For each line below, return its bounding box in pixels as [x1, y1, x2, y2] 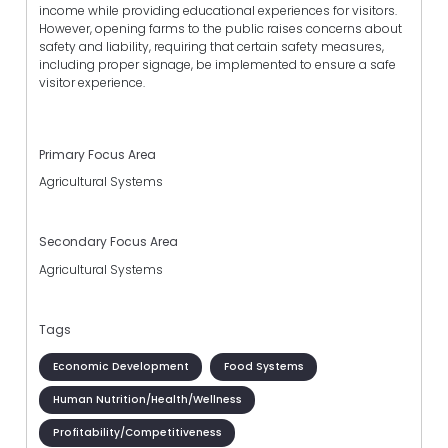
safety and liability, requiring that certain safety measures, [39, 37, 384, 55]
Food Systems [223, 358, 304, 374]
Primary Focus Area [39, 146, 156, 164]
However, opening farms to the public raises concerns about [39, 19, 402, 37]
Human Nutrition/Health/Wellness [52, 391, 242, 407]
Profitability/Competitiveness [52, 424, 222, 440]
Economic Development [52, 358, 189, 374]
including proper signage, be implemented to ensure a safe [39, 55, 396, 73]
